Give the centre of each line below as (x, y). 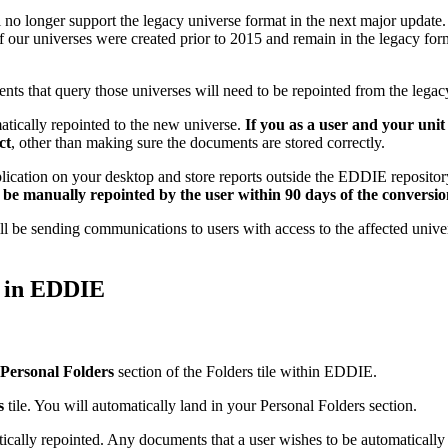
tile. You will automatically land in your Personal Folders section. (210, 406)
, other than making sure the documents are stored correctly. (198, 142)
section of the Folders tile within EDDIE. (245, 372)
